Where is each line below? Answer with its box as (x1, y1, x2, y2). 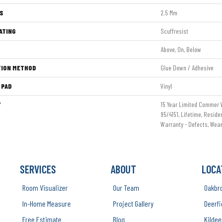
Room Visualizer (22, 183, 68, 192)
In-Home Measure (22, 199, 71, 208)
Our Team (113, 183, 140, 192)
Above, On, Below (161, 45, 201, 54)
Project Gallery (113, 199, 154, 208)
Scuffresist (161, 27, 188, 35)
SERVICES (20, 163, 56, 175)
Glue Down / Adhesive (161, 63, 214, 72)
